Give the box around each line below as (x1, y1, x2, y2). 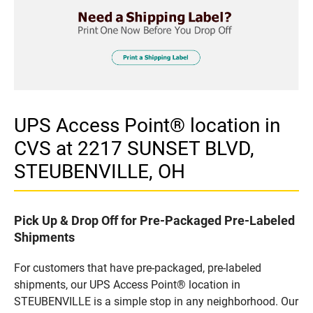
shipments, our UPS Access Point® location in (14, 277, 240, 291)
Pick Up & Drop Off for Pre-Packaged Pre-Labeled (14, 212, 295, 228)
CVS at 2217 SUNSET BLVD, (14, 136, 254, 160)
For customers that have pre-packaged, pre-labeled (14, 261, 261, 275)
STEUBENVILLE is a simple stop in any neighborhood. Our (14, 294, 298, 308)
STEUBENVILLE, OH (14, 159, 185, 183)
